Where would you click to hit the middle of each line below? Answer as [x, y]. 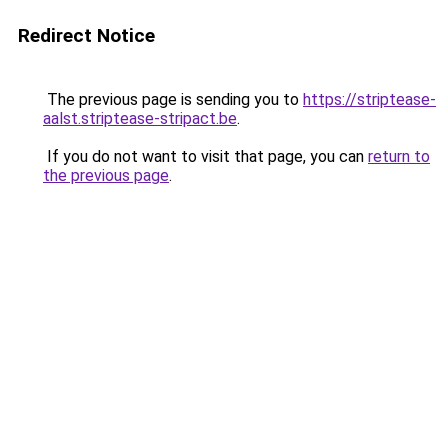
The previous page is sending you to [173, 99]
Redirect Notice [86, 35]
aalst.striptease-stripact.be [140, 118]
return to [399, 156]
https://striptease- [369, 99]
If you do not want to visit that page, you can [205, 156]
